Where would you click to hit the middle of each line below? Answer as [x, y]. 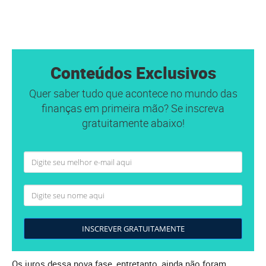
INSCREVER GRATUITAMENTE [133, 229]
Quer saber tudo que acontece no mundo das [133, 94]
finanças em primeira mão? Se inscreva [133, 108]
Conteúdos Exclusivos [133, 73]
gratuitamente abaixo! [133, 123]
